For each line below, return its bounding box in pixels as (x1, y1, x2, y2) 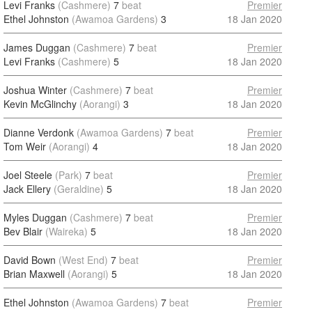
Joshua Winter (3, 83, 67, 97)
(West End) (58, 253, 108, 267)
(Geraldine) (54, 182, 104, 196)
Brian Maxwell (3, 267, 65, 281)
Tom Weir (3, 139, 46, 153)
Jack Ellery (3, 182, 51, 196)
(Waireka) (45, 224, 88, 238)
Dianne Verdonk (3, 125, 74, 139)
